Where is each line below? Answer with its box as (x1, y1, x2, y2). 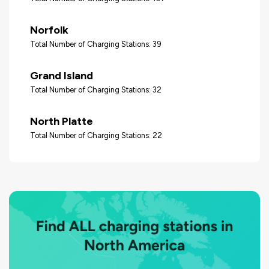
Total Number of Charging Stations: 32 (30, 85, 162, 94)
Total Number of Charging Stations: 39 (30, 39, 162, 49)
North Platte (30, 114, 93, 128)
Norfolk (30, 23, 68, 37)
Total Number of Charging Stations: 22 (30, 130, 162, 140)
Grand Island (30, 68, 93, 82)
